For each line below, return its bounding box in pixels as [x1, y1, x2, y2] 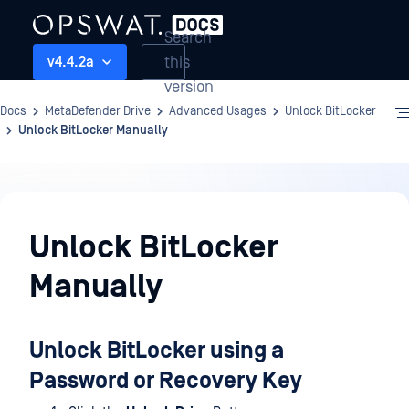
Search [164, 27, 212, 47]
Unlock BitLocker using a [29, 338, 284, 364]
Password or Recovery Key [29, 368, 302, 394]
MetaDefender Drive [45, 104, 151, 119]
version [164, 77, 214, 97]
